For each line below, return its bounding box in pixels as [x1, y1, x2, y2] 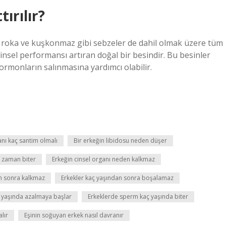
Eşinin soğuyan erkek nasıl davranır [24, 211, 124, 219]
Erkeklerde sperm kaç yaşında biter [88, 192, 188, 201]
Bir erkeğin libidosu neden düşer [74, 136, 167, 145]
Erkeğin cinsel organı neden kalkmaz [52, 155, 155, 163]
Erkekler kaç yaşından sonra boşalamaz [61, 174, 174, 182]
